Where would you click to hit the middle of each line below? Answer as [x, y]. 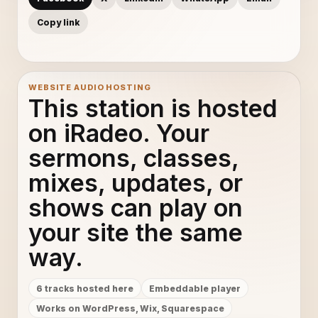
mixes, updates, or [136, 183]
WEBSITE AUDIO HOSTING [90, 87]
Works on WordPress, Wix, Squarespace [130, 308]
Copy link [58, 22]
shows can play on [136, 208]
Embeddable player [195, 288]
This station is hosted [153, 108]
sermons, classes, [133, 158]
